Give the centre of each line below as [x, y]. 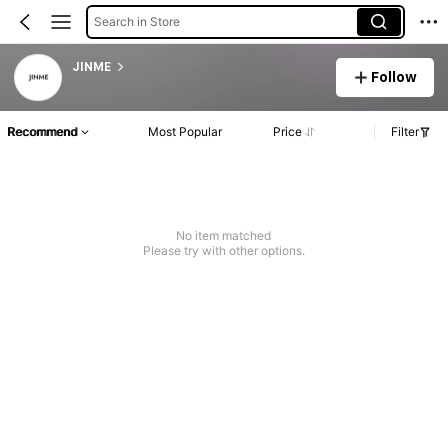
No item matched [224, 236]
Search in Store [136, 21]
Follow [394, 76]
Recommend [42, 132]
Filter [405, 132]
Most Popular [185, 132]
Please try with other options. [223, 251]
